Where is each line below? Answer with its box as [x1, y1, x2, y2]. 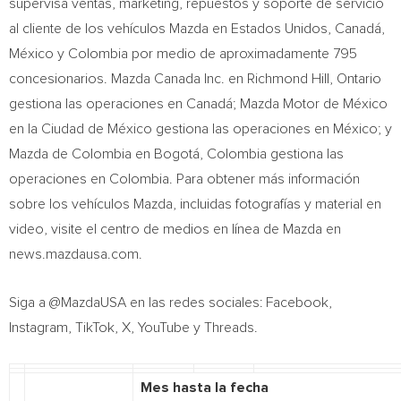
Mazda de [9, 147, 72, 161]
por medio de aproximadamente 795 [128, 47, 357, 61]
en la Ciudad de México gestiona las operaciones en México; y [9, 122, 392, 136]
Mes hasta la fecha [141, 380, 269, 395]
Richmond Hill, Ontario [247, 72, 381, 86]
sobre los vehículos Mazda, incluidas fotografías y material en [9, 197, 381, 211]
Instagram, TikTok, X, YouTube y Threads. [9, 320, 258, 335]
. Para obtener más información [169, 172, 360, 186]
